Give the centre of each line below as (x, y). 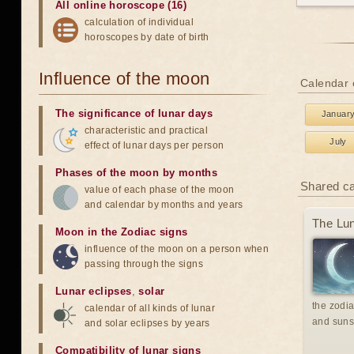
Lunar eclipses (94, 291)
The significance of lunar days (134, 113)
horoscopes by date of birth (147, 37)
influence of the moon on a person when (177, 249)
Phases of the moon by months (137, 173)
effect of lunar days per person (154, 145)
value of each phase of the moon (160, 190)
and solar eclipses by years (147, 323)
